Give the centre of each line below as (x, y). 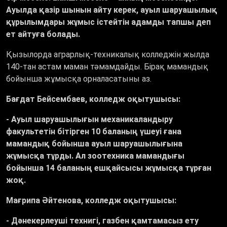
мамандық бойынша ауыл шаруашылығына (94, 144)
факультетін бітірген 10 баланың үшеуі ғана (94, 132)
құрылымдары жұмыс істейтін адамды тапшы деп (108, 22)
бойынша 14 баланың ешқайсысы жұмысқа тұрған (109, 168)
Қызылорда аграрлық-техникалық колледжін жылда (108, 55)
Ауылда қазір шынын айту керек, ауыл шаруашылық (112, 10)
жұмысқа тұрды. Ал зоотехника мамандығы (95, 156)
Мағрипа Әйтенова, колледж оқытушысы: (91, 201)
